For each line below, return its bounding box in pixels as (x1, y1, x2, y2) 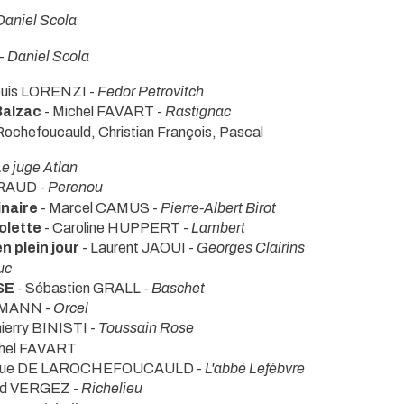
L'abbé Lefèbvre (205, 361, 305, 377)
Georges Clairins (197, 240, 305, 256)
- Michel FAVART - (41, 104, 165, 120)
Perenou (48, 179, 103, 196)
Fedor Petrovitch (97, 84, 204, 100)
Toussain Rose (98, 320, 194, 336)
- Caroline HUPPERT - (41, 219, 191, 235)
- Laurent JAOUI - (79, 240, 197, 256)
